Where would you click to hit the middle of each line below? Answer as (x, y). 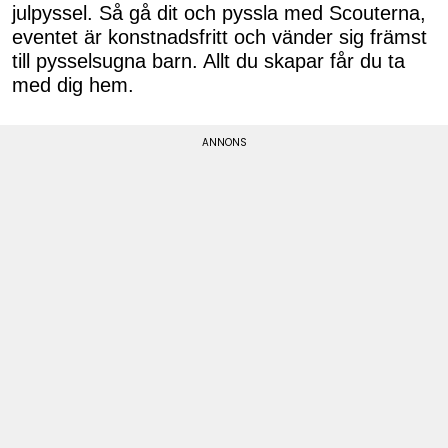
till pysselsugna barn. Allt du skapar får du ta (208, 61)
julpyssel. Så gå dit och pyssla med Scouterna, (219, 13)
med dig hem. (73, 85)
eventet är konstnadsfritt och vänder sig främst (219, 37)
